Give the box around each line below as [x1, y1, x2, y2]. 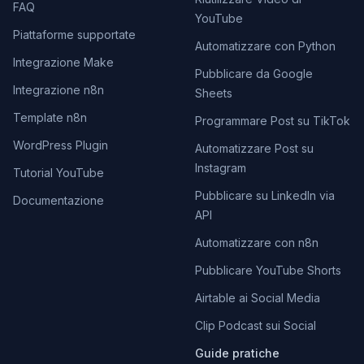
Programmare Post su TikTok [195, 114, 350, 128]
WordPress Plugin [13, 138, 108, 152]
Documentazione [13, 193, 104, 207]
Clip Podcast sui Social [195, 318, 316, 332]
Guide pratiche [195, 346, 279, 360]
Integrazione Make [13, 55, 114, 69]
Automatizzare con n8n [195, 236, 318, 249]
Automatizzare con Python [195, 39, 336, 53]
